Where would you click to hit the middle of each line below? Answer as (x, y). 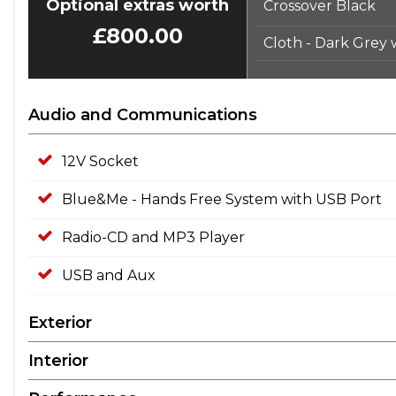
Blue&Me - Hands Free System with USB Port (222, 199)
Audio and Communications (143, 115)
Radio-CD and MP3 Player (153, 237)
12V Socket (100, 161)
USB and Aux (109, 275)
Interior (58, 361)
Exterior (60, 323)
